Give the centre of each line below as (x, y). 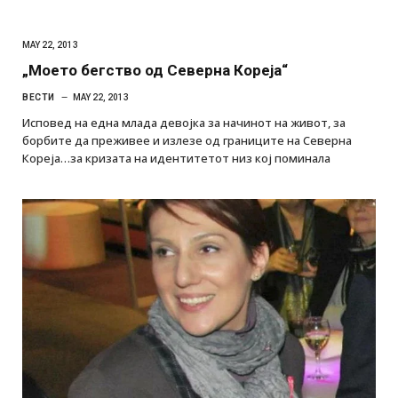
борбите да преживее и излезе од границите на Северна (187, 140)
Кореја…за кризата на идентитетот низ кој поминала (176, 158)
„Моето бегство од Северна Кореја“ (155, 70)
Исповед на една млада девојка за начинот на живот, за (184, 122)
